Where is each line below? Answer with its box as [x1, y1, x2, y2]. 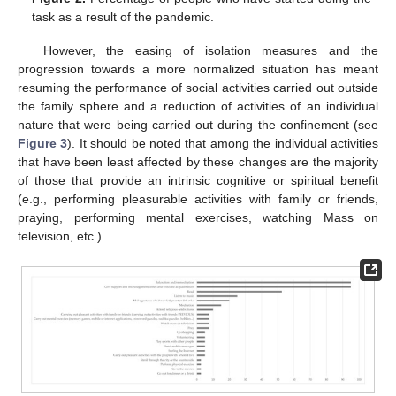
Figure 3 [18, 136, 68, 151]
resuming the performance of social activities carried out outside [18, 80, 378, 95]
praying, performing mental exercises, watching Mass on [18, 210, 378, 225]
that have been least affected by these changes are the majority [18, 155, 378, 170]
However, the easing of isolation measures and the [42, 43, 378, 58]
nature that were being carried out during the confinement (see [18, 118, 378, 133]
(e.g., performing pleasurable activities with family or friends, [18, 192, 378, 207]
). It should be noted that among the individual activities [67, 136, 379, 151]
